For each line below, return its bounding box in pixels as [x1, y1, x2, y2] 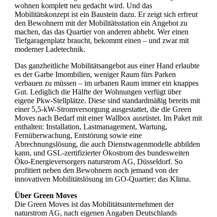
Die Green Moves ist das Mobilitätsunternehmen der [14, 200, 174, 209]
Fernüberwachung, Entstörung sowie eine [14, 131, 142, 140]
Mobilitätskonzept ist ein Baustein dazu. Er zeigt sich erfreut [14, 10, 198, 19]
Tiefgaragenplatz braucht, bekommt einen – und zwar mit [14, 36, 189, 45]
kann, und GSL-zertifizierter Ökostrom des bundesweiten [14, 149, 189, 157]
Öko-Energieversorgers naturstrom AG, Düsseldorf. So [14, 157, 183, 166]
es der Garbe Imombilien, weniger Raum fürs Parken [14, 70, 176, 79]
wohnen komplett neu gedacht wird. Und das [14, 1, 152, 10]
